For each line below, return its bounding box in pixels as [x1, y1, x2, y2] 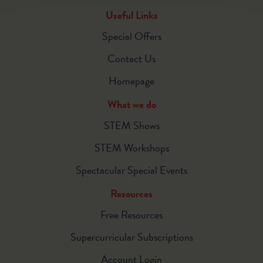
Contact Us [107, 50, 156, 66]
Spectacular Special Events [76, 161, 187, 178]
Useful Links [105, 6, 158, 23]
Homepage [109, 72, 154, 89]
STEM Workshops [94, 139, 169, 156]
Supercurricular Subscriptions [70, 228, 193, 245]
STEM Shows [103, 117, 160, 133]
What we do [107, 96, 156, 112]
